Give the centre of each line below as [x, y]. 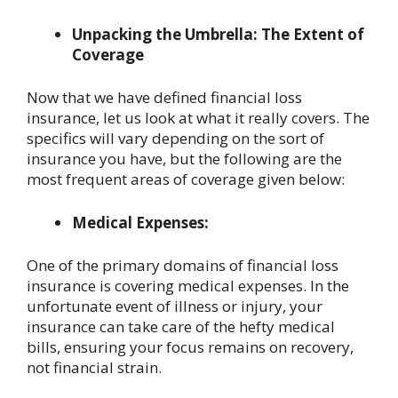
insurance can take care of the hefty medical [181, 327]
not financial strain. [94, 368]
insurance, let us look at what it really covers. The [198, 118]
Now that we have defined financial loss [164, 98]
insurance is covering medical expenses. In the [188, 286]
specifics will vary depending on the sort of [175, 139]
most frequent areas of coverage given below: [186, 179]
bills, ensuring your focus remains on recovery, [190, 347]
